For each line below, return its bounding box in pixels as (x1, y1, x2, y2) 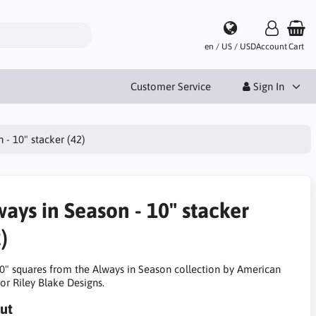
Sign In (250, 80, 284, 92)
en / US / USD (205, 42, 256, 52)
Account (256, 42, 287, 52)
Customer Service (130, 80, 211, 92)
